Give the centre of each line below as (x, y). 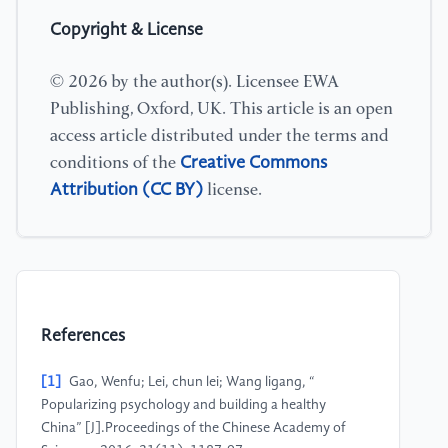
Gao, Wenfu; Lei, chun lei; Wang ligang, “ (192, 382)
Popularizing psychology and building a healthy (183, 405)
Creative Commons (253, 162)
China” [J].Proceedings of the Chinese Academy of (193, 428)
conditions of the (115, 163)
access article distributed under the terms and (219, 136)
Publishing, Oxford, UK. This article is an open (221, 109)
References (83, 337)
